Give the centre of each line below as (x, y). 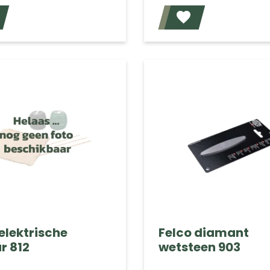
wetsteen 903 (199, 247)
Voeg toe (114, 19)
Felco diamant (203, 232)
